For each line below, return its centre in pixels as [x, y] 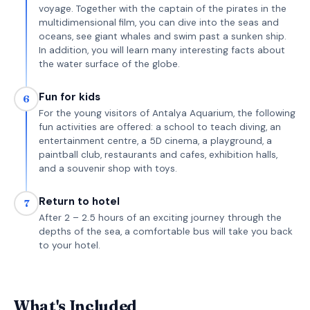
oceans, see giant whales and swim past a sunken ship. [163, 36]
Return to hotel [79, 201]
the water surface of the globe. [109, 64]
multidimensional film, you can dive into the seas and [159, 22]
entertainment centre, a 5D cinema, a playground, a [155, 141]
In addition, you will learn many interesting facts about [162, 50]
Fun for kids [70, 97]
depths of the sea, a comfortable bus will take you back [166, 231]
